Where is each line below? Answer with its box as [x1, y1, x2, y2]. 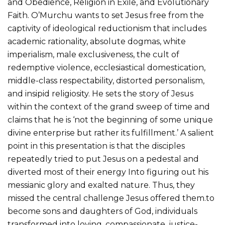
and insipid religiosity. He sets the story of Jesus [8, 88, 193, 98]
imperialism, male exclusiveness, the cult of [8, 49, 179, 59]
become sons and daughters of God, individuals [8, 206, 197, 216]
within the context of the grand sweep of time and [8, 101, 210, 111]
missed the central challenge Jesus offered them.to [8, 193, 214, 203]
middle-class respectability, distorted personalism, [8, 75, 204, 85]
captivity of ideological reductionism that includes [8, 23, 206, 33]
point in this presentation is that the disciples [8, 141, 185, 151]
